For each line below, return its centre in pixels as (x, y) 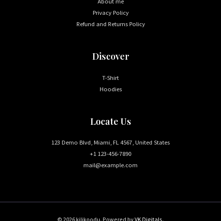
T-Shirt (110, 77)
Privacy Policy (110, 13)
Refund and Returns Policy (110, 24)
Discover (110, 56)
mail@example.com (110, 165)
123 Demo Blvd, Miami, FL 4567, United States (110, 142)
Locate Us (110, 121)
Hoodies (110, 89)
